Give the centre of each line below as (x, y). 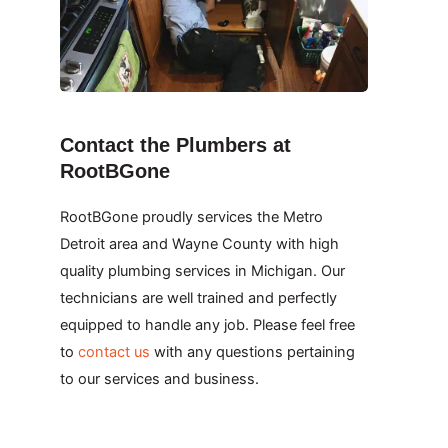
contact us (114, 352)
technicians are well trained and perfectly (198, 298)
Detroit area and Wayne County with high (199, 244)
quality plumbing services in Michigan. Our (202, 271)
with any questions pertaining (252, 352)
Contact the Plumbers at (175, 145)
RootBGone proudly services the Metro (191, 217)
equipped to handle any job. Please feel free (207, 325)
